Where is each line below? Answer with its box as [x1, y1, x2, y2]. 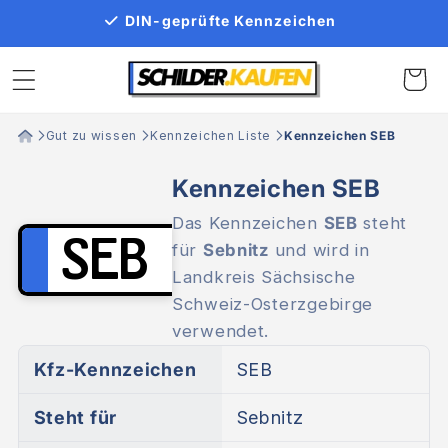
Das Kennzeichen [171, 213, 324, 234]
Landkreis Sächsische [171, 267, 356, 288]
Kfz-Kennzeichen [33, 359, 197, 381]
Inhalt [35, 37, 88, 59]
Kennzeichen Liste [149, 128, 272, 143]
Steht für [33, 407, 118, 429]
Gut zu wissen [45, 128, 138, 143]
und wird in [268, 240, 370, 261]
